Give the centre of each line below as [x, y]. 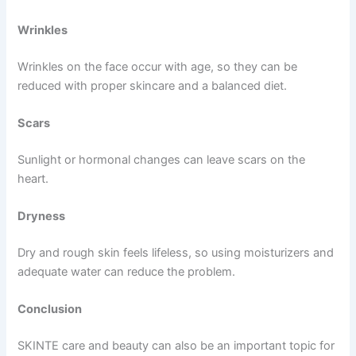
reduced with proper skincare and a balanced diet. [153, 85]
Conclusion [50, 310]
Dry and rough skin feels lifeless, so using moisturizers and [176, 253]
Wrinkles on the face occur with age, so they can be [158, 66]
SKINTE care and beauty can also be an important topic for [176, 346]
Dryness [42, 217]
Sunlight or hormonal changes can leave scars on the [162, 159]
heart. [33, 178]
